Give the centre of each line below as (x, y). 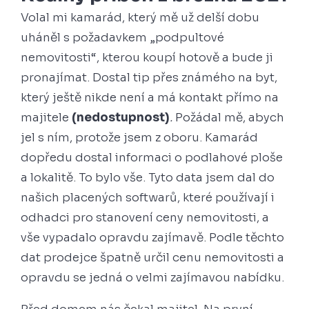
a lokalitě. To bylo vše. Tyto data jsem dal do (148, 177)
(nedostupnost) (121, 117)
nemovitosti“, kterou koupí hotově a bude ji (147, 57)
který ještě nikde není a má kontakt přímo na (150, 97)
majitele (46, 117)
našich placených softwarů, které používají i (148, 197)
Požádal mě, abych (228, 117)
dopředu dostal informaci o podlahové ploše (152, 157)
